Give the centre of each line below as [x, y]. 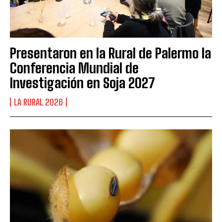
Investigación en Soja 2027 [83, 83]
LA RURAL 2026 [38, 102]
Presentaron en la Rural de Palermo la [111, 53]
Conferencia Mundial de [74, 68]
